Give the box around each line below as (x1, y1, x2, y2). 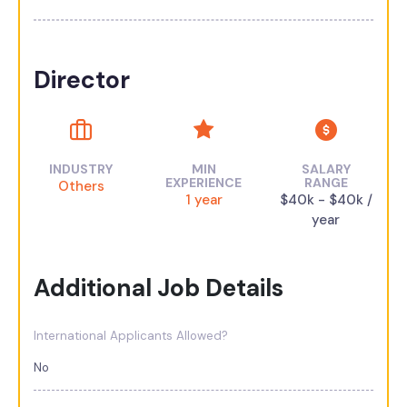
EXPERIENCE (165, 174, 242, 191)
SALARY (301, 160, 351, 177)
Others (57, 176, 104, 195)
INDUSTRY (49, 160, 114, 177)
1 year (184, 190, 223, 209)
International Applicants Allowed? (34, 327, 228, 343)
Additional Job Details (34, 272, 283, 303)
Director (34, 64, 130, 95)
